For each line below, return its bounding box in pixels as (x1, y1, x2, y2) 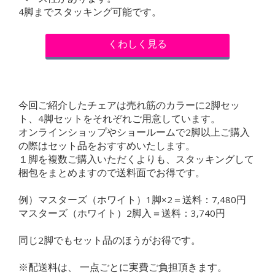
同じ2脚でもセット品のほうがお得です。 (18, 233, 201, 250)
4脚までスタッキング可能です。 (18, 5, 161, 21)
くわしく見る (108, 37, 167, 53)
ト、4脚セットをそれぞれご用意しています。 (18, 112, 220, 128)
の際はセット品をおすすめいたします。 (18, 139, 195, 155)
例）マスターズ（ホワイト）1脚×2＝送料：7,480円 (18, 193, 246, 209)
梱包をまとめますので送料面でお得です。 (18, 166, 205, 182)
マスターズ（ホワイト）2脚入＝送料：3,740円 (18, 206, 225, 223)
